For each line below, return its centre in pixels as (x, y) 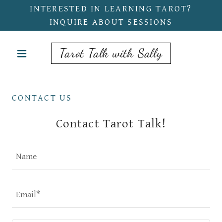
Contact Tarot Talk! (111, 124)
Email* (28, 194)
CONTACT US (42, 98)
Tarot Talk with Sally (111, 53)
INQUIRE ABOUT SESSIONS (111, 22)
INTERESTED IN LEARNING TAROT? (111, 9)
